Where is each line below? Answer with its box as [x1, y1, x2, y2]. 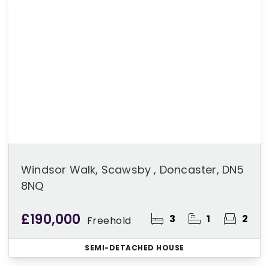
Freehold [86, 214, 131, 228]
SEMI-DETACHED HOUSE [85, 243, 184, 253]
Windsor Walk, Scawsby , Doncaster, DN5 [21, 162, 244, 177]
